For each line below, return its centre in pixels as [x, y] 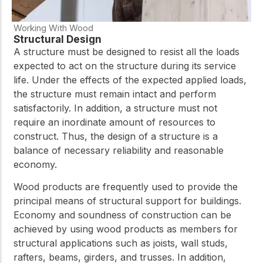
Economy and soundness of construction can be [122, 215]
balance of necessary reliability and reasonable [119, 150]
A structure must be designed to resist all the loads [127, 51]
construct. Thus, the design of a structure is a [116, 136]
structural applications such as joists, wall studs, [121, 243]
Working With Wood [53, 28]
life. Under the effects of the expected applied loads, [130, 80]
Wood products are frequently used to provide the [126, 186]
